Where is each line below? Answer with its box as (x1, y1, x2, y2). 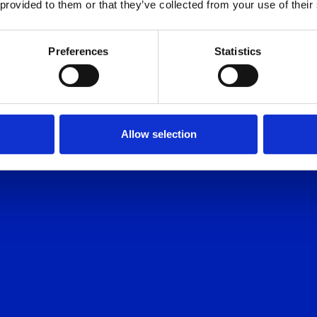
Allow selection (120, 127, 197, 140)
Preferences (48, 45, 109, 57)
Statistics (214, 45, 261, 57)
